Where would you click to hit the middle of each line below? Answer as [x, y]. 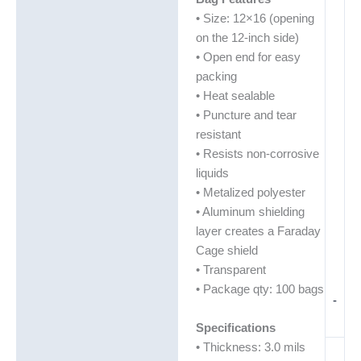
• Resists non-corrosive [257, 154]
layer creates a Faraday [258, 231]
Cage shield [226, 250]
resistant [218, 134]
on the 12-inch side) [247, 37]
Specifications [235, 328]
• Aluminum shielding [250, 212]
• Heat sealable [235, 95]
